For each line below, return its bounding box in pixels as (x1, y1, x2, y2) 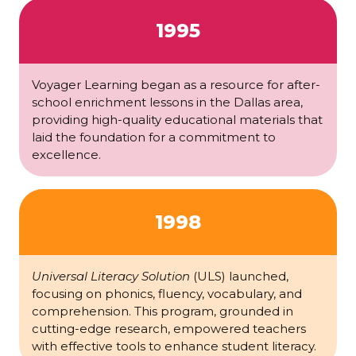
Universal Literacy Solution (32, 269, 190, 284)
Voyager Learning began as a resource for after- (32, 77, 320, 93)
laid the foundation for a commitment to (32, 130, 276, 145)
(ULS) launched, (190, 269, 288, 284)
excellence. (32, 147, 101, 163)
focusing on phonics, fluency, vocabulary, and (32, 286, 302, 302)
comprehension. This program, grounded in (32, 304, 293, 319)
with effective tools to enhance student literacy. (32, 339, 316, 354)
